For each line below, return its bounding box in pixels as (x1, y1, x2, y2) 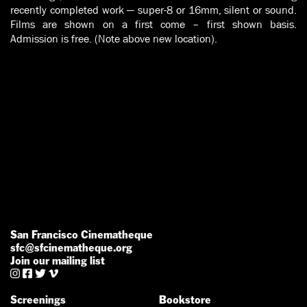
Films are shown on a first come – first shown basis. (10, 16, 297, 32)
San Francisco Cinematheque (10, 228, 153, 241)
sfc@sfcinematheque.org (10, 241, 132, 254)
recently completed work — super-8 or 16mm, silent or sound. (10, 2, 297, 17)
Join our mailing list (10, 254, 105, 267)
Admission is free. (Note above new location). (10, 31, 217, 46)
